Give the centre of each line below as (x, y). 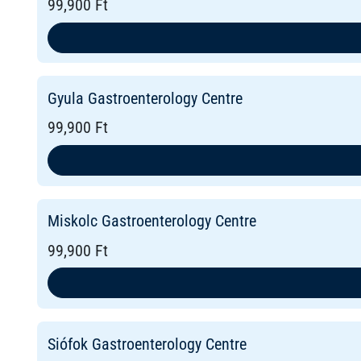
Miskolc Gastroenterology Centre (151, 221)
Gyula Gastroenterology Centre (145, 99)
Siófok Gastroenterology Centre (147, 344)
